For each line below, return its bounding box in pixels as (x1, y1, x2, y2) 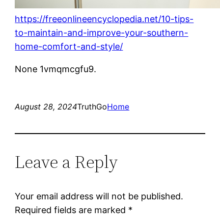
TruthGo (77, 101, 108, 111)
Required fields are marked (15, 204, 129, 215)
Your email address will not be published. (15, 191, 184, 201)
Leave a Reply (15, 149, 118, 174)
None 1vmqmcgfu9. (15, 63, 97, 74)
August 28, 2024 (15, 101, 78, 111)
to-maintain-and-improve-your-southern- (15, 27, 189, 38)
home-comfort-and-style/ (15, 41, 123, 52)
